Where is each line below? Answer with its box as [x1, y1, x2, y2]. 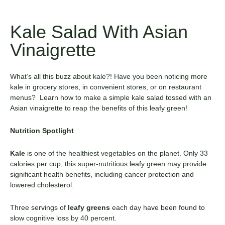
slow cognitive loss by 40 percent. [10, 213, 117, 222]
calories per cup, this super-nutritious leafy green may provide [10, 159, 206, 168]
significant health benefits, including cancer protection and [10, 170, 194, 178]
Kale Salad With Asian [10, 21, 188, 42]
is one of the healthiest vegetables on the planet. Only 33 [25, 149, 208, 157]
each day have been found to [110, 203, 205, 211]
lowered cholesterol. [10, 180, 74, 189]
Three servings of [10, 203, 68, 211]
